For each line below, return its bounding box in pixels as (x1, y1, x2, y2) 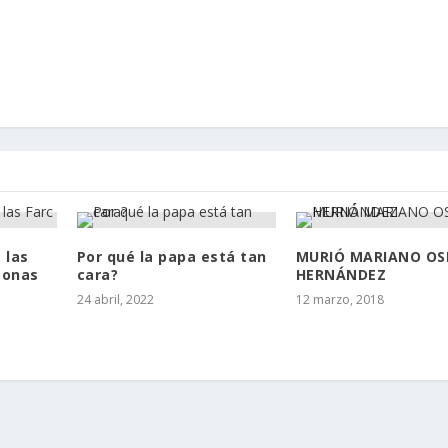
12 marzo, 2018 (295, 291, 384, 309)
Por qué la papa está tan (76, 247, 267, 267)
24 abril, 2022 (76, 291, 154, 309)
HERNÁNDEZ (295, 265, 387, 285)
